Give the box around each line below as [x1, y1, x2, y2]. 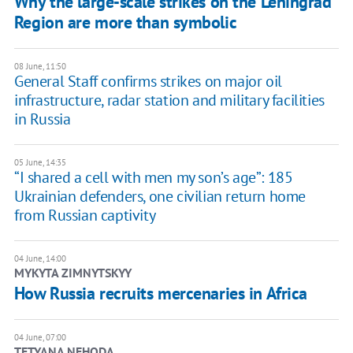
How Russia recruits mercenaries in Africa [13, 282, 307, 305]
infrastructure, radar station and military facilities [13, 90, 325, 111]
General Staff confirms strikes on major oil [13, 71, 282, 92]
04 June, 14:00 [13, 253, 66, 265]
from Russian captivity [13, 205, 156, 226]
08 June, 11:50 [13, 61, 66, 72]
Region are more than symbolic [13, 11, 237, 34]
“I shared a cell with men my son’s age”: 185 [13, 167, 293, 188]
